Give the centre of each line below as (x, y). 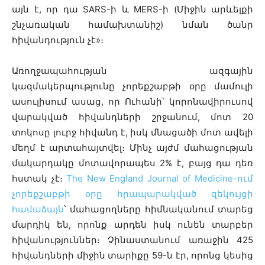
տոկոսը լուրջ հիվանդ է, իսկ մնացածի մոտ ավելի (132, 132)
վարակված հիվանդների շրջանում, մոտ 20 (132, 117)
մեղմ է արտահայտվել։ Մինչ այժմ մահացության (132, 147)
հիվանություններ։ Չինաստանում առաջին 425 (132, 240)
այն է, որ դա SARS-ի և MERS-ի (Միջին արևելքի (132, 9)
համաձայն (38, 209)
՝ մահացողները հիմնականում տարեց (159, 209)
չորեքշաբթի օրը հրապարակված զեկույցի (132, 193)
